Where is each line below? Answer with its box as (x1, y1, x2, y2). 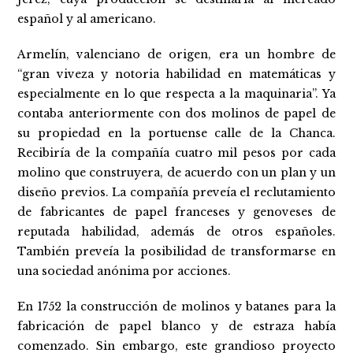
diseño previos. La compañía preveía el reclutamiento (17, 185, 336, 199)
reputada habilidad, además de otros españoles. (17, 225, 336, 239)
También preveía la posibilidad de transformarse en (17, 244, 336, 258)
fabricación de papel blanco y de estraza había (17, 319, 336, 333)
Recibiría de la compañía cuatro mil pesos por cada (17, 146, 336, 160)
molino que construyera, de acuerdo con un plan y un (17, 165, 336, 180)
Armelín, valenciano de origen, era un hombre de (17, 47, 336, 61)
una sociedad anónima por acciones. (17, 264, 232, 278)
